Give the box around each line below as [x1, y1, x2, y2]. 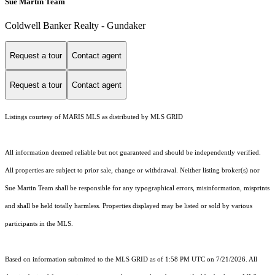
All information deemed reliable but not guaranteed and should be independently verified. [5, 149, 261, 157]
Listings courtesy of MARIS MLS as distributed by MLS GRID [5, 114, 183, 121]
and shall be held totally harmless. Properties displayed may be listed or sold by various [5, 203, 252, 210]
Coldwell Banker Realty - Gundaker [5, 20, 145, 31]
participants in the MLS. [5, 220, 73, 228]
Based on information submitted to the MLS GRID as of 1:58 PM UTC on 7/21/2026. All [5, 256, 257, 263]
